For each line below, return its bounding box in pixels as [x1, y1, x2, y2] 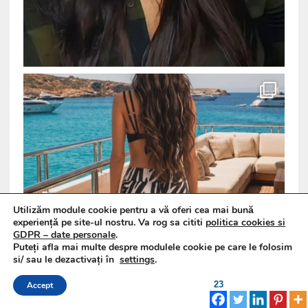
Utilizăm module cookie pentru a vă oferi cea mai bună [13, 203, 254, 217]
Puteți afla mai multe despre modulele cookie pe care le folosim [13, 241, 292, 254]
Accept [27, 280, 53, 291]
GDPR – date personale [13, 228, 115, 241]
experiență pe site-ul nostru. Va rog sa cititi [13, 216, 206, 229]
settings [120, 253, 155, 266]
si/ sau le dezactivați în [13, 253, 120, 266]
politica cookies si [206, 216, 285, 229]
